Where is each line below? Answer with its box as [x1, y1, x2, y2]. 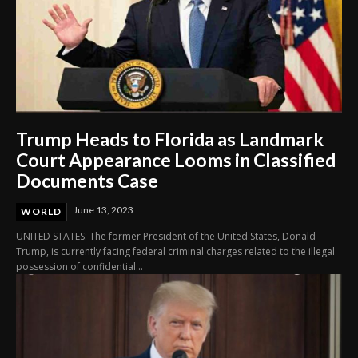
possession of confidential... [16, 260, 143, 274]
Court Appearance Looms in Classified [16, 149, 336, 172]
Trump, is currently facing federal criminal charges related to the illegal [16, 245, 335, 259]
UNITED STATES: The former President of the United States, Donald [16, 229, 316, 244]
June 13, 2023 [74, 204, 133, 217]
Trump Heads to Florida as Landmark [16, 128, 324, 151]
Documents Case [16, 169, 158, 193]
